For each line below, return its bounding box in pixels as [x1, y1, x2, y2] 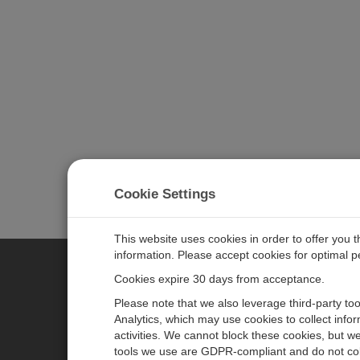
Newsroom [239, 331, 288, 343]
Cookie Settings [114, 186, 215, 202]
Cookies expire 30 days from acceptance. [114, 272, 325, 285]
